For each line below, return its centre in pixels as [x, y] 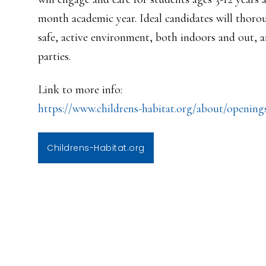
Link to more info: [80, 90]
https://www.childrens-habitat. [107, 109]
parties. [54, 56]
